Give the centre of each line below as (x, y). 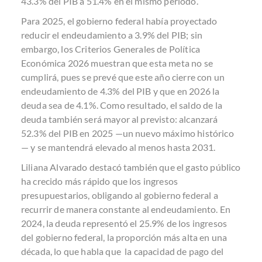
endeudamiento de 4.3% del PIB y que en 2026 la (120, 91)
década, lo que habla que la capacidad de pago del (123, 251)
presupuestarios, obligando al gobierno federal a (120, 195)
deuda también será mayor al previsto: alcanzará (120, 119)
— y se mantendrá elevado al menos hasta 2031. (118, 147)
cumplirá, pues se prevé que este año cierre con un (123, 77)
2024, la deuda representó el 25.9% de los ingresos (124, 223)
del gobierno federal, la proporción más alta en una (124, 237)
